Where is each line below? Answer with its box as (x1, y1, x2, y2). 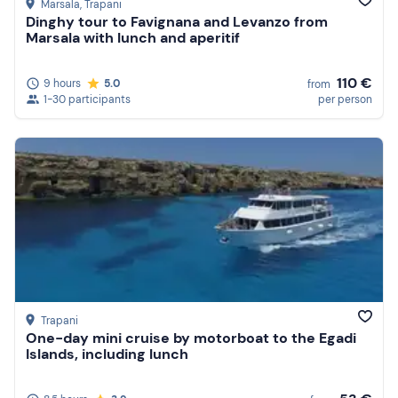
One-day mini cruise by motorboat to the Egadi (26, 329, 356, 348)
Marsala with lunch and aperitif (26, 28, 240, 48)
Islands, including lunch (26, 345, 188, 364)
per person (318, 92, 372, 107)
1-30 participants (44, 92, 131, 107)
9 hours (44, 76, 81, 91)
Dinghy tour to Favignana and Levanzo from (26, 12, 328, 32)
